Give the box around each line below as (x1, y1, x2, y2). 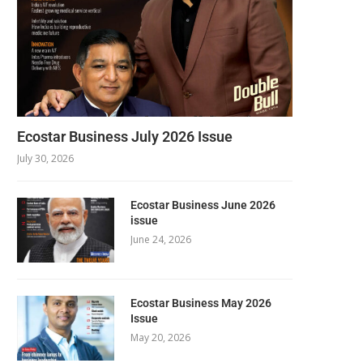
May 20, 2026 (130, 330, 190, 344)
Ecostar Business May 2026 (130, 296, 271, 310)
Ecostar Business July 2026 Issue (17, 127, 233, 145)
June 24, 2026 (130, 232, 191, 246)
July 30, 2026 (17, 151, 74, 165)
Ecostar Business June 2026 (130, 198, 275, 211)
